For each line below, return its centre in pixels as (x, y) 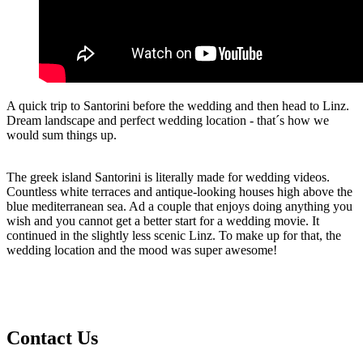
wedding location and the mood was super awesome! (142, 250)
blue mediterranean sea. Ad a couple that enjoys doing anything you (179, 207)
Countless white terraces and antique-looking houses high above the (179, 192)
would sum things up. (63, 135)
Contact (39, 338)
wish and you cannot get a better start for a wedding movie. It (163, 221)
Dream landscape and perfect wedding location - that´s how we (168, 121)
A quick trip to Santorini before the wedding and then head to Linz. (178, 106)
